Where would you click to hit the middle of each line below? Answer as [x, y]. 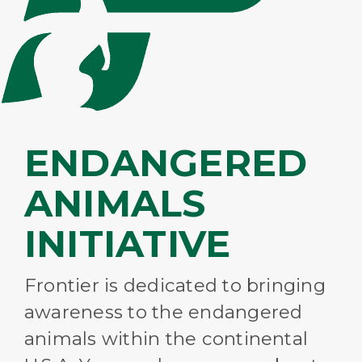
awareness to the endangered [164, 312]
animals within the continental [166, 339]
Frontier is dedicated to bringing [175, 286]
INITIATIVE [128, 244]
